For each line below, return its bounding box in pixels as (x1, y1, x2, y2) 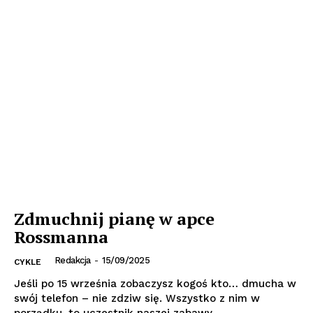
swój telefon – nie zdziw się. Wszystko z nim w (14, 291, 260, 305)
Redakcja (54, 254, 91, 265)
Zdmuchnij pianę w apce (14, 207, 214, 230)
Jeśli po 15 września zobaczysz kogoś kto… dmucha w (14, 277, 296, 290)
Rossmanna (14, 225, 112, 248)
